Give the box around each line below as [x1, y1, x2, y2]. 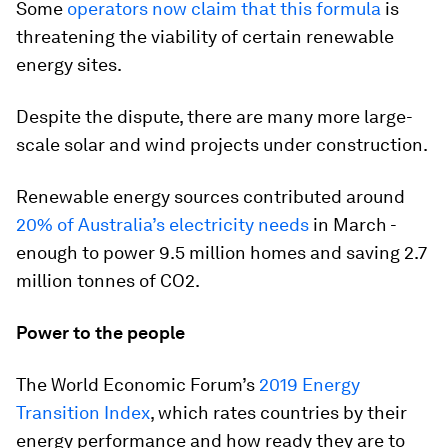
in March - [309, 213, 396, 235]
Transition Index [16, 401, 150, 423]
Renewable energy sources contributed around [16, 185, 405, 207]
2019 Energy [259, 373, 360, 395]
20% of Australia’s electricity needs [16, 213, 309, 235]
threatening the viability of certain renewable [16, 25, 394, 47]
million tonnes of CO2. [16, 269, 200, 291]
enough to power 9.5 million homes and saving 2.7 [16, 241, 427, 263]
